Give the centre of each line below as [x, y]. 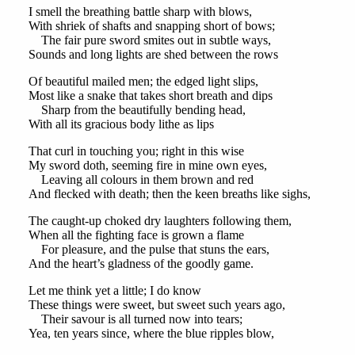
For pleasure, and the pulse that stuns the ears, [149, 250]
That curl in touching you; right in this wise [136, 151]
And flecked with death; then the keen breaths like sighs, [169, 194]
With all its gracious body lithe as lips [121, 124]
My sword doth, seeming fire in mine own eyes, [147, 166]
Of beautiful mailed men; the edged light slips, [143, 82]
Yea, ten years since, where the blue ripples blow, [151, 334]
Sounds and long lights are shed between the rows [153, 55]
